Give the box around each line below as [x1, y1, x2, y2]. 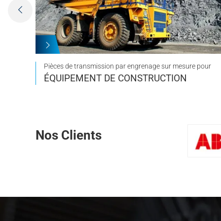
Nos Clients [36, 128, 102, 143]
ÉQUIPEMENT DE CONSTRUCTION [44, 73, 187, 84]
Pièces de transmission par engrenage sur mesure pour [44, 62, 211, 71]
